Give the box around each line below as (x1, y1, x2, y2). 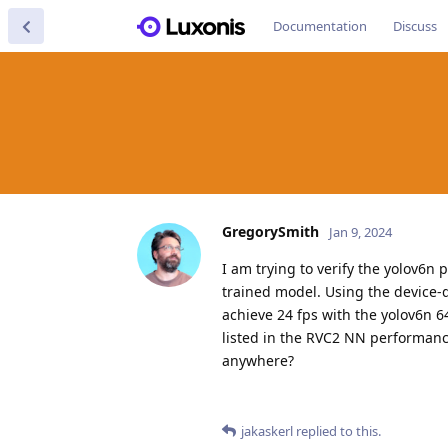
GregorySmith (222, 221, 319, 241)
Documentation (273, 17, 367, 35)
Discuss (393, 17, 437, 35)
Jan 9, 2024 (329, 222, 392, 241)
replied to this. (293, 421, 381, 440)
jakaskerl (241, 421, 293, 440)
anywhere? (222, 350, 294, 370)
